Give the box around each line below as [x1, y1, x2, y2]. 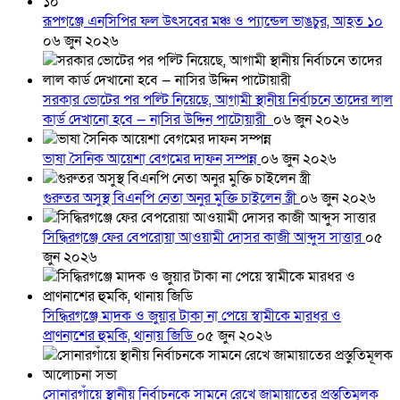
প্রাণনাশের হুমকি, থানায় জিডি [43, 326, 196, 346]
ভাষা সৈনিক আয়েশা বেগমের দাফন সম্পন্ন [43, 149, 261, 170]
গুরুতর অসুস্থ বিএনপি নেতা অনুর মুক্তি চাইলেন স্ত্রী [43, 188, 300, 209]
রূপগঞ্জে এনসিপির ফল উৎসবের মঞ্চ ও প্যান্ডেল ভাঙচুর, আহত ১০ [43, 12, 383, 32]
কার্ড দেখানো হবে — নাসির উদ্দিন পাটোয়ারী [43, 110, 273, 130]
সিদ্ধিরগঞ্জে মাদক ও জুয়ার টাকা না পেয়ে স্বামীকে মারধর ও [43, 306, 341, 327]
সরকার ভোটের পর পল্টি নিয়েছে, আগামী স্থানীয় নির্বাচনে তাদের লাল [43, 90, 393, 111]
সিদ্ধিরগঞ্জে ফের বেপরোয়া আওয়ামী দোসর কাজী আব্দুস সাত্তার [43, 228, 365, 248]
